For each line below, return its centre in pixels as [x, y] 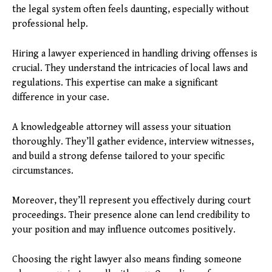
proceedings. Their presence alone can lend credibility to [131, 216]
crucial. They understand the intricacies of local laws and [130, 69]
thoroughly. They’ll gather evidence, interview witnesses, [133, 142]
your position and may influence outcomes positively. [124, 230]
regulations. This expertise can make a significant [115, 83]
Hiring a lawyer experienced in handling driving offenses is [135, 54]
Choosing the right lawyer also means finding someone [127, 260]
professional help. [50, 24]
